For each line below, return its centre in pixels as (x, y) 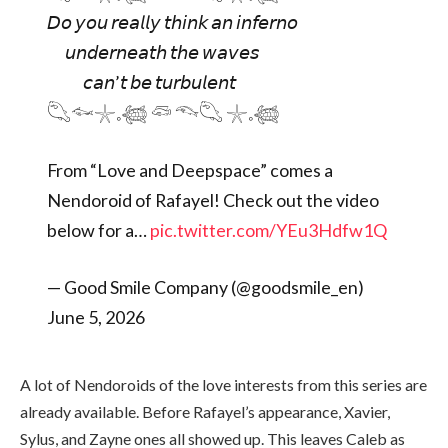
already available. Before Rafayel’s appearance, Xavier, (205, 411)
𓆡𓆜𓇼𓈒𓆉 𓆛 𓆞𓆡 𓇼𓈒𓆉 (163, 112)
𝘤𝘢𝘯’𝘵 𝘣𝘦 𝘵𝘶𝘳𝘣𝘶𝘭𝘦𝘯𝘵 (141, 82)
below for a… (98, 229)
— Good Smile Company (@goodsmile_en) (205, 287)
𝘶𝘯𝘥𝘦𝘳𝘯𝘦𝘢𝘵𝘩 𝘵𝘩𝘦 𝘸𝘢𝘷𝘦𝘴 (152, 52)
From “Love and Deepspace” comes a (189, 169)
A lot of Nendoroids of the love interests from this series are (223, 384)
